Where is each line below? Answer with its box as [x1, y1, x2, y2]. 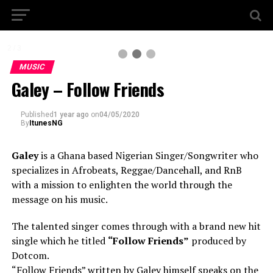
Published [20, 110, 54, 119]
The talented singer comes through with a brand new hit [11, 219, 261, 233]
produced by [188, 234, 246, 247]
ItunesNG [29, 119, 63, 127]
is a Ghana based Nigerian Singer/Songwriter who [38, 149, 258, 162]
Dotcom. [11, 249, 49, 262]
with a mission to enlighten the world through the [11, 178, 232, 191]
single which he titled [11, 234, 108, 247]
